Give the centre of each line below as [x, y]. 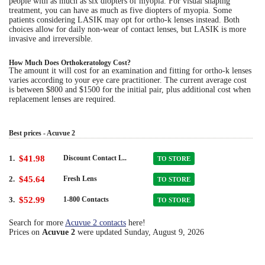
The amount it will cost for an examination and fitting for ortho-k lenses [130, 70]
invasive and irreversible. [51, 38]
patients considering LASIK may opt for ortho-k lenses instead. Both [124, 20]
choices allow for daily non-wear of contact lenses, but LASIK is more [127, 29]
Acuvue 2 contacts [96, 223]
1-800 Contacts [86, 200]
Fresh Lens [80, 179]
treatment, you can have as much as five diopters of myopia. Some [120, 10]
